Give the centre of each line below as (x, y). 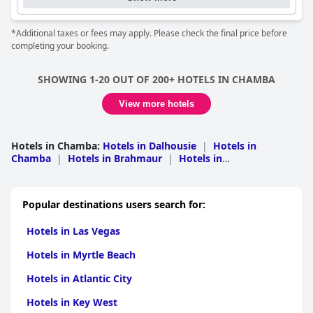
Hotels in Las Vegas (73, 231)
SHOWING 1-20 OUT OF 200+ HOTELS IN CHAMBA (156, 80)
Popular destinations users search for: (114, 205)
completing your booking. (60, 46)
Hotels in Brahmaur (115, 159)
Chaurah (31, 171)
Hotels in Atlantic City (79, 279)
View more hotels (156, 104)
